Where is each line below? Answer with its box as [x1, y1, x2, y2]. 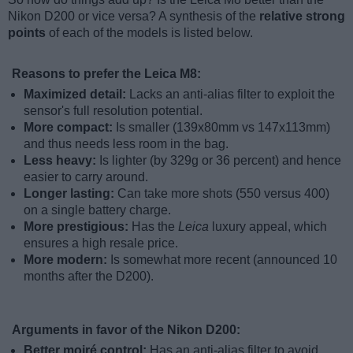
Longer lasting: [24, 187, 117, 201]
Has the [132, 220, 178, 234]
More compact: [24, 121, 116, 135]
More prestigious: [24, 220, 132, 234]
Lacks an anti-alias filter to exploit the [129, 87, 335, 102]
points [8, 26, 46, 40]
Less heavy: [24, 154, 99, 168]
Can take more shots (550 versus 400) [117, 187, 329, 201]
